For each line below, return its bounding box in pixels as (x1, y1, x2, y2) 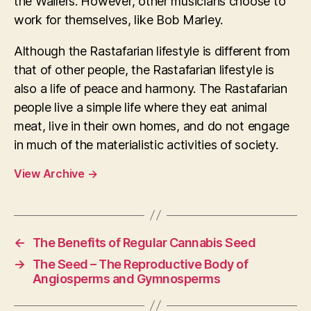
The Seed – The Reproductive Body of (32, 256, 249, 271)
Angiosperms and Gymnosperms (32, 271, 221, 286)
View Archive (14, 166, 87, 180)
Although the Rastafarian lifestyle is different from (14, 43, 290, 58)
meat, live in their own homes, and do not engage (14, 118, 290, 133)
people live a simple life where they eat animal (14, 99, 267, 115)
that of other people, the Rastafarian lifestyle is (14, 62, 274, 77)
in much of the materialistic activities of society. (14, 137, 278, 152)
